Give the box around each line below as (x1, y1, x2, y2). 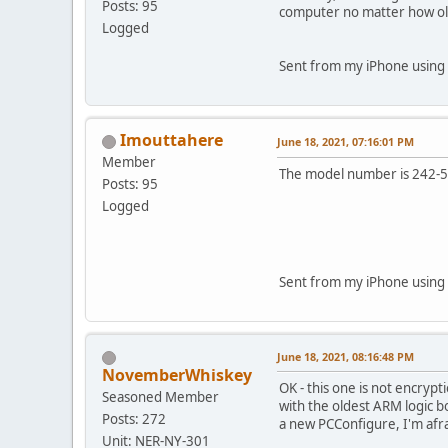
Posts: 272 (102, 410, 166, 429)
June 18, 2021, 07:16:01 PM (277, 134, 414, 150)
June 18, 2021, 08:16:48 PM (277, 349, 414, 365)
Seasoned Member (102, 388, 219, 407)
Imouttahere (120, 129, 223, 152)
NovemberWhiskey (102, 364, 252, 387)
